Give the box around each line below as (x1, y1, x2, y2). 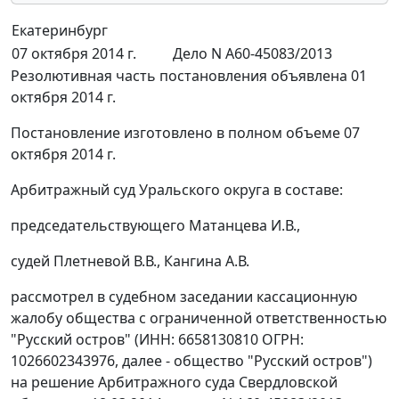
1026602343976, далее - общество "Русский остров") (11, 351, 372, 370)
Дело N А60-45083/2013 (173, 44, 332, 63)
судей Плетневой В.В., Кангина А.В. (11, 251, 249, 271)
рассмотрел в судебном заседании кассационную (11, 287, 357, 306)
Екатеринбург (12, 20, 108, 40)
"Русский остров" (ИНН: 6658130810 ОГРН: (11, 330, 304, 349)
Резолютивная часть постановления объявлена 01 (11, 66, 367, 85)
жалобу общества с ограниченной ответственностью (11, 308, 387, 328)
